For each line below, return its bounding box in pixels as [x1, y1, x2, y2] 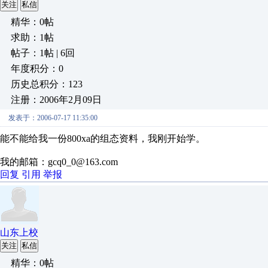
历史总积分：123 [11, 79, 83, 89]
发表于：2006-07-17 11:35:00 [8, 114, 98, 122]
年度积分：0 [11, 63, 63, 74]
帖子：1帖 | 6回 [11, 48, 75, 58]
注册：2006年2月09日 [11, 95, 102, 105]
